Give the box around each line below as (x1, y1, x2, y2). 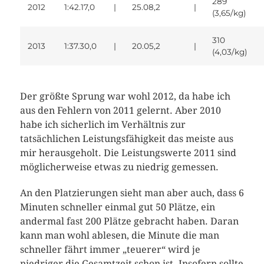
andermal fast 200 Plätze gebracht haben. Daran (19, 215, 239, 227)
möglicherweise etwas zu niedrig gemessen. (19, 161, 219, 173)
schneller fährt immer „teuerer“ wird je (19, 243, 200, 255)
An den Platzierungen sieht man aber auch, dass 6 (19, 187, 244, 199)
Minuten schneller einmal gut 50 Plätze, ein (19, 201, 215, 213)
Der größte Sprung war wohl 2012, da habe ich (19, 90, 230, 102)
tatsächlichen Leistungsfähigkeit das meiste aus (19, 133, 233, 144)
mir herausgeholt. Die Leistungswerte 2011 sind (19, 147, 236, 159)
